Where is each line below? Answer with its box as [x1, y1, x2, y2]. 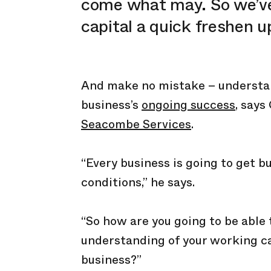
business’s [81, 96, 142, 114]
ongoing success [142, 96, 235, 114]
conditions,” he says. [81, 174, 195, 191]
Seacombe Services [81, 116, 191, 133]
